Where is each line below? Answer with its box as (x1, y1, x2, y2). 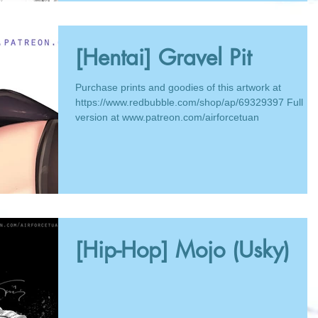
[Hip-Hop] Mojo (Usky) (75, 235, 290, 264)
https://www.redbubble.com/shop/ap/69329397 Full (75, 96, 303, 108)
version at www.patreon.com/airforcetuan (75, 111, 259, 123)
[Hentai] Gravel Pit (75, 43, 251, 72)
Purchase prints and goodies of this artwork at (75, 81, 281, 93)
